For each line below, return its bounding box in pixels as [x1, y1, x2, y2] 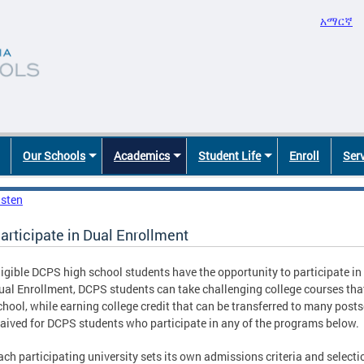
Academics [114, 148, 170, 164]
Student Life [198, 148, 261, 164]
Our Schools [23, 148, 85, 164]
